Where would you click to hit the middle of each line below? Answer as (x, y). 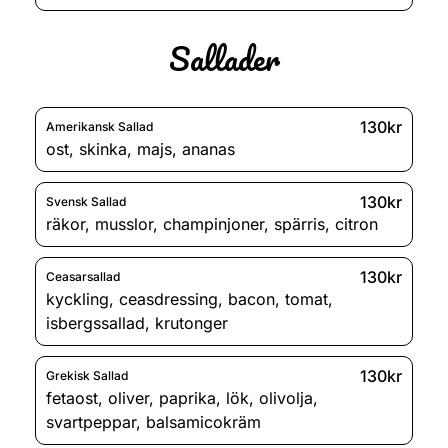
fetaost (72, 397)
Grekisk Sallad (87, 376)
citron (356, 223)
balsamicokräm (203, 421)
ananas (208, 148)
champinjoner (213, 223)
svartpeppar (91, 421)
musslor (124, 223)
